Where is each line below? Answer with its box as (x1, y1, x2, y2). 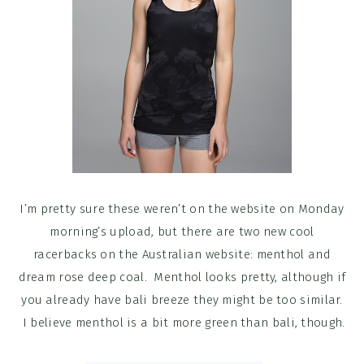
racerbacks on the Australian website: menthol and (33, 247, 331, 262)
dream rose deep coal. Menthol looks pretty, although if (18, 270, 346, 284)
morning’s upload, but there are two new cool (50, 224, 314, 239)
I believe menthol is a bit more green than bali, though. (19, 315, 345, 330)
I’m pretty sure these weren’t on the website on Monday (19, 201, 344, 216)
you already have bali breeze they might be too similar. (21, 292, 343, 307)
